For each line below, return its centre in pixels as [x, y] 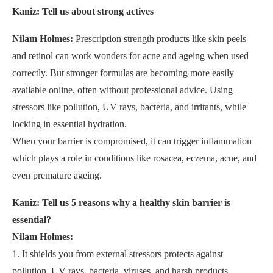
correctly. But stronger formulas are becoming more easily [123, 73]
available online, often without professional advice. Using [122, 90]
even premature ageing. [57, 175]
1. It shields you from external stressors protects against [118, 254]
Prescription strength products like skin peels [161, 39]
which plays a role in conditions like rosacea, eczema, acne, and [134, 158]
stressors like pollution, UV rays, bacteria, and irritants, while [129, 107]
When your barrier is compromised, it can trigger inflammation [132, 141]
